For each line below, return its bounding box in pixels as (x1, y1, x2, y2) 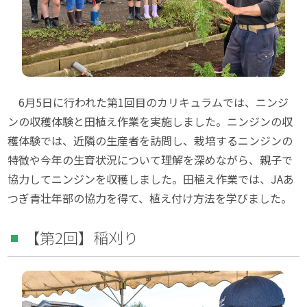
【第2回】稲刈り (25, 225, 139, 248)
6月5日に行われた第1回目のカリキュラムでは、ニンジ (8, 93, 289, 110)
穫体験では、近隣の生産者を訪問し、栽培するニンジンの (8, 132, 293, 149)
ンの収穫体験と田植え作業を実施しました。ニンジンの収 (8, 112, 293, 130)
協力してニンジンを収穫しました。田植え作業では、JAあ (8, 170, 295, 187)
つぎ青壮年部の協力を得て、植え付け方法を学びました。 (8, 189, 293, 206)
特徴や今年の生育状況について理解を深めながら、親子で (8, 151, 293, 168)
